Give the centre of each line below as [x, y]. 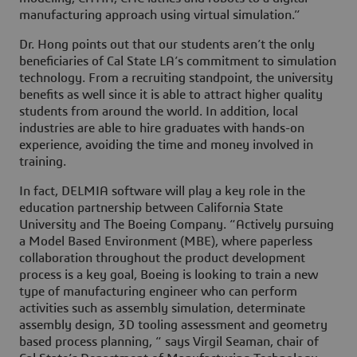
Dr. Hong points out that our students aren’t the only [167, 45]
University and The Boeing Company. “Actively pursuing [177, 225]
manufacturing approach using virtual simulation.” [160, 16]
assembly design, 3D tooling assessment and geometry [173, 326]
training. [43, 162]
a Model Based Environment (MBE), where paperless [166, 242]
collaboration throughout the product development [162, 259]
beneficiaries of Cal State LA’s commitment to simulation [178, 62]
